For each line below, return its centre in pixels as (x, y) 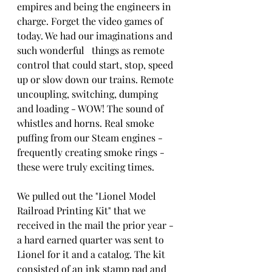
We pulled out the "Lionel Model (88, 196)
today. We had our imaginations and (96, 36)
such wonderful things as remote (92, 50)
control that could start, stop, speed (96, 65)
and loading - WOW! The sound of (94, 109)
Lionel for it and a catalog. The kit (92, 254)
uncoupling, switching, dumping (89, 94)
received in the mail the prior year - (97, 225)
